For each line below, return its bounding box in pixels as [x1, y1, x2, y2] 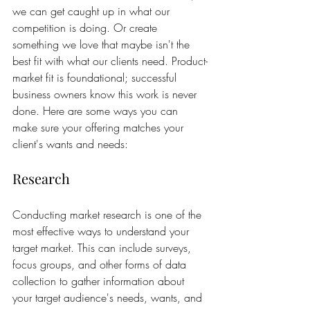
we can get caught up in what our [12, 3, 173, 19]
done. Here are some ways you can [12, 103, 181, 118]
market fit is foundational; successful [12, 70, 180, 85]
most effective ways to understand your [12, 224, 192, 239]
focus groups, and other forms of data [12, 257, 190, 272]
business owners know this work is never [12, 86, 200, 102]
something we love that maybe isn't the [12, 37, 193, 52]
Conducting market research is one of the [12, 207, 205, 222]
